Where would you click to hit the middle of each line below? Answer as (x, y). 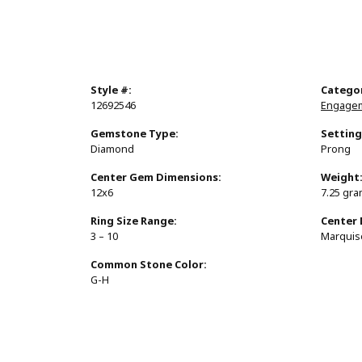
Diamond (112, 149)
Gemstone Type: (135, 134)
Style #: (111, 90)
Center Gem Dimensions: (156, 178)
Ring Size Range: (134, 221)
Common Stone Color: (149, 265)
